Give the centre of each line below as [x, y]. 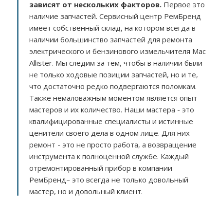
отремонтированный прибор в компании [101, 168]
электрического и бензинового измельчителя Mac [118, 51]
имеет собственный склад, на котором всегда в [112, 28]
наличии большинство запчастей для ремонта [111, 39]
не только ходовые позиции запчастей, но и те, [114, 74]
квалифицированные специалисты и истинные [111, 121]
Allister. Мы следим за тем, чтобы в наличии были [116, 63]
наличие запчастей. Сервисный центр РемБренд [115, 16]
